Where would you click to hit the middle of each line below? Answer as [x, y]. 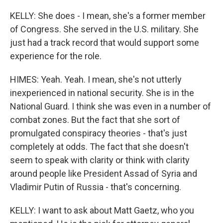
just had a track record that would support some [105, 43]
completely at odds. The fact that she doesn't [99, 147]
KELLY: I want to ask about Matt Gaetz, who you [102, 210]
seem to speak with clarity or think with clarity [100, 160]
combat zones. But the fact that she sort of [95, 120]
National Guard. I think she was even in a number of [111, 106]
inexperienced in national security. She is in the [102, 93]
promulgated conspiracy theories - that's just [99, 133]
